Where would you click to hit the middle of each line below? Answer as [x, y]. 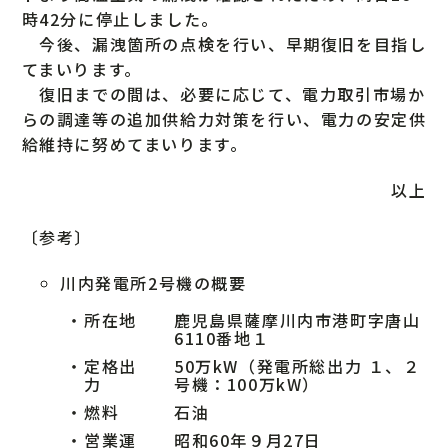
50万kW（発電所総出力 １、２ [297, 365]
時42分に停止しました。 [120, 19]
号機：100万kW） [247, 383]
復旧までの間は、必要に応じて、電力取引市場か [223, 94]
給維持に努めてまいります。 [134, 144]
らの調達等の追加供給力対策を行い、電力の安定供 [224, 119]
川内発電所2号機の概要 [153, 282]
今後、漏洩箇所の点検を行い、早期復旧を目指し [224, 44]
